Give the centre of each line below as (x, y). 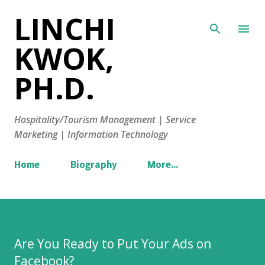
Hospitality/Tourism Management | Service (105, 119)
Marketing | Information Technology (91, 134)
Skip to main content (132, 15)
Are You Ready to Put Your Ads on (113, 244)
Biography (93, 166)
